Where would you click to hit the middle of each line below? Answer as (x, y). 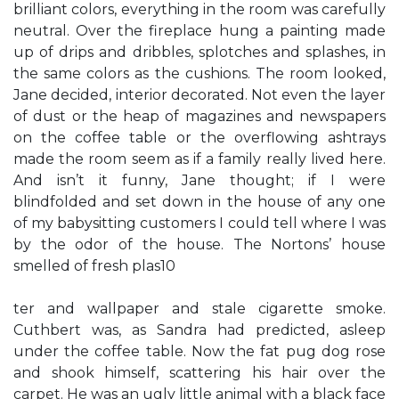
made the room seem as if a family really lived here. (199, 159)
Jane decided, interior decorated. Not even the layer (199, 95)
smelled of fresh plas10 (94, 266)
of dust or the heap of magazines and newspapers (199, 116)
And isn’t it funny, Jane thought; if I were (199, 180)
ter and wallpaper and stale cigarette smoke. (199, 309)
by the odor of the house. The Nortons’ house (199, 244)
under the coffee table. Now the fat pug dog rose (199, 351)
